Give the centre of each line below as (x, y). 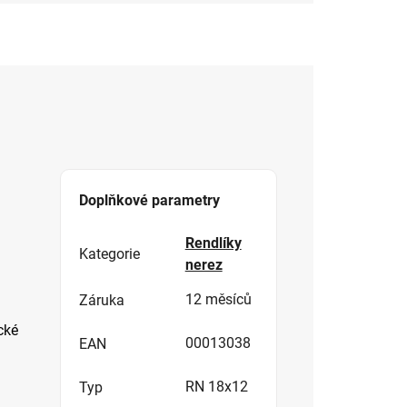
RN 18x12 (216, 387)
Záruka (101, 301)
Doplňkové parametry (149, 201)
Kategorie (109, 254)
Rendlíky (213, 243)
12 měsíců (218, 300)
